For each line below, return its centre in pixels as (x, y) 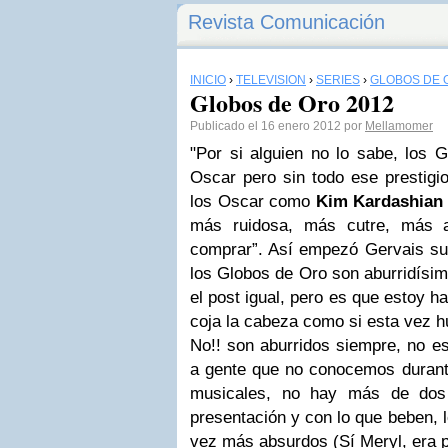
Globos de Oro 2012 (292, 102)
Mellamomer (399, 126)
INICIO (208, 80)
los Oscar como (253, 201)
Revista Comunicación (286, 22)
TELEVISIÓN (271, 80)
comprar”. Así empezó (277, 249)
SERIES (338, 80)
